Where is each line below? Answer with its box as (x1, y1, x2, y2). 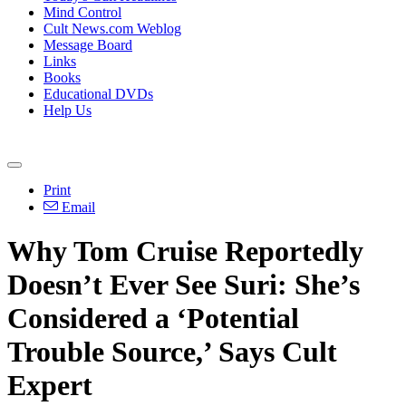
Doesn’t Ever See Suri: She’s (7, 268, 360, 302)
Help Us (43, 102, 92, 118)
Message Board (43, 37, 132, 53)
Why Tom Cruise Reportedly (7, 235, 363, 268)
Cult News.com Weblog (43, 21, 181, 36)
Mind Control (43, 5, 121, 20)
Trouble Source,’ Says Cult (7, 335, 337, 369)
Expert (7, 369, 92, 402)
